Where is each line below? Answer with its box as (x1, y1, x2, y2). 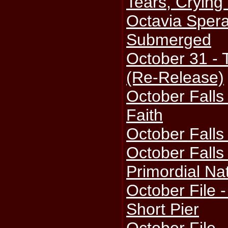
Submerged (126, 31, 212, 49)
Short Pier (126, 200, 199, 219)
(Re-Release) (126, 68, 224, 87)
